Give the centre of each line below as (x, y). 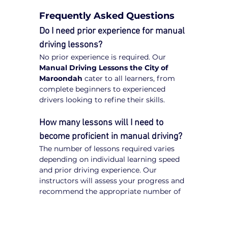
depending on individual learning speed (111, 159)
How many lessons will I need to (103, 123)
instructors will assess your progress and (113, 180)
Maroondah (61, 78)
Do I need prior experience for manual (113, 31)
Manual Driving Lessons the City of (105, 67)
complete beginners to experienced (104, 89)
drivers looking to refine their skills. (102, 99)
